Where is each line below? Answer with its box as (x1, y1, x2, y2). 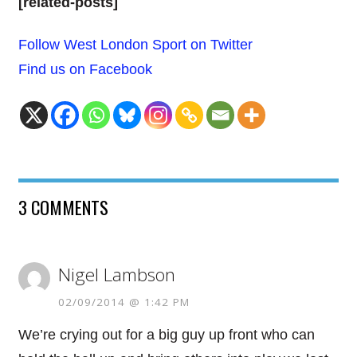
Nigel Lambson (57, 261, 175, 287)
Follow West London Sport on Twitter (18, 36, 253, 53)
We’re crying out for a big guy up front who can (18, 326, 315, 343)
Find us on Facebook (18, 61, 152, 77)
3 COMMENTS (18, 193, 108, 221)
